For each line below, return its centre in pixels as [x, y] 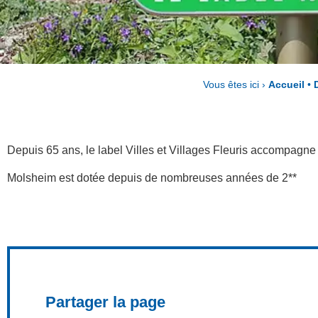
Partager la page [105, 302]
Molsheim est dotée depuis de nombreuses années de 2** [152, 177]
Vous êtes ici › [235, 85]
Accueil [286, 85]
